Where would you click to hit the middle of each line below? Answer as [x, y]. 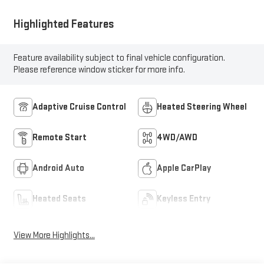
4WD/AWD [177, 138]
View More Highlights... [54, 235]
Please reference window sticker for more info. [99, 70]
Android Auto [58, 169]
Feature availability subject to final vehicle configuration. [119, 58]
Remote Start [59, 138]
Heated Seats [59, 199]
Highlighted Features [64, 24]
